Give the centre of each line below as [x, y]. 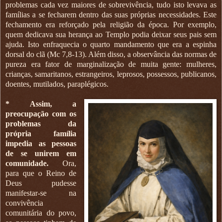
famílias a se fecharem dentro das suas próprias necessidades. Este [111, 14]
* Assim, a [41, 104]
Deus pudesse [41, 183]
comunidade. [27, 163]
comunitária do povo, [41, 213]
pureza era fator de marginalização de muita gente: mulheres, [111, 64]
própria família [41, 133]
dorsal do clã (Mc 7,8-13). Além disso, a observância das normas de [111, 54]
